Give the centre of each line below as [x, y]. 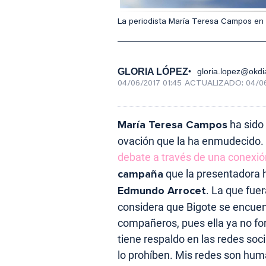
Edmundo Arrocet [162, 191]
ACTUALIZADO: [215, 84]
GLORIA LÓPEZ [153, 72]
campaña [140, 174]
